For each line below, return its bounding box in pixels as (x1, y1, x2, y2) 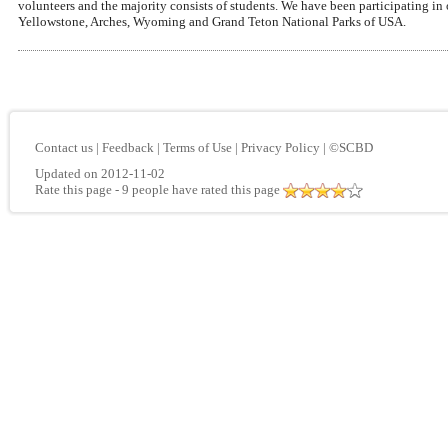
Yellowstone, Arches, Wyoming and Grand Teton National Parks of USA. (18, 14, 406, 29)
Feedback (102, 140, 154, 155)
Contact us (35, 140, 93, 155)
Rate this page (35, 182, 112, 197)
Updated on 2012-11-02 (35, 166, 165, 181)
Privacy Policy (241, 140, 320, 155)
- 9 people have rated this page (115, 182, 280, 197)
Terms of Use (163, 140, 232, 155)
